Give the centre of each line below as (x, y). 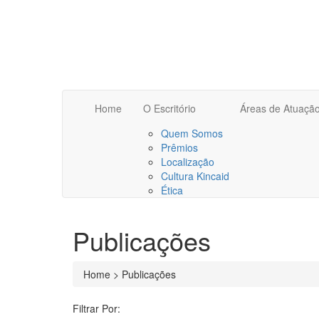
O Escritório (169, 108)
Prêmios (179, 147)
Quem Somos (192, 133)
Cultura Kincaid (195, 176)
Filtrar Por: (96, 308)
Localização (188, 162)
